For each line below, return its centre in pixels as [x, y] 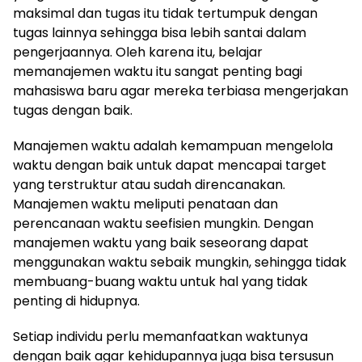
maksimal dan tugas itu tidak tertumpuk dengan [165, 13]
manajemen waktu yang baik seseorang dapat [161, 242]
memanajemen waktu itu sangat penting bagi [158, 71]
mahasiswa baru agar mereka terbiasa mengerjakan [181, 90]
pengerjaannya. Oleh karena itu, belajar [138, 52]
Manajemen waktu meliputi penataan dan [145, 204]
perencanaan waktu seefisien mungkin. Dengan [163, 223]
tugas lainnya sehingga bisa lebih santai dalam [160, 32]
